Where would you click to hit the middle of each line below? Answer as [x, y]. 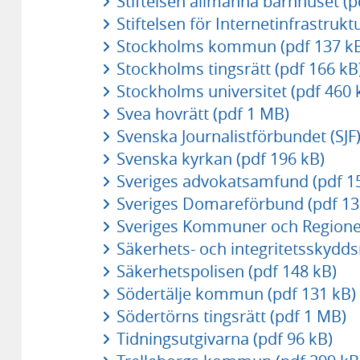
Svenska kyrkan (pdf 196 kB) [220, 158]
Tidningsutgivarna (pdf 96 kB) [224, 338]
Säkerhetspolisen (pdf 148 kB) [226, 271]
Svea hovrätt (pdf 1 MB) [202, 113]
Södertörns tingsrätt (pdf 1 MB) [231, 316]
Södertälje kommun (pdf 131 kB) [236, 293]
